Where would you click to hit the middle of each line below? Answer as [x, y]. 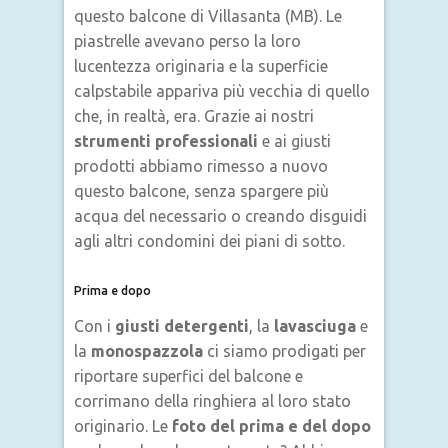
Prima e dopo [112, 290]
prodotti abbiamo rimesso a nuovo [201, 166]
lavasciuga [317, 326]
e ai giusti [294, 141]
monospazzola [147, 351]
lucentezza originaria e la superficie [201, 66]
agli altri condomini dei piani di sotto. [209, 241]
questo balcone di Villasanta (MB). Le [208, 16]
